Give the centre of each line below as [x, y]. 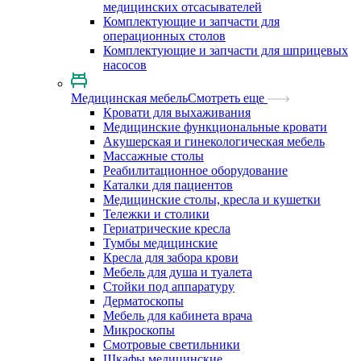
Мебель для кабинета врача [178, 315]
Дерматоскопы [143, 301]
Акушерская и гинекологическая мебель [214, 141]
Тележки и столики [156, 214]
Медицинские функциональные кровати [215, 127]
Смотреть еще [226, 98]
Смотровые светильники [172, 344]
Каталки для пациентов [168, 185]
